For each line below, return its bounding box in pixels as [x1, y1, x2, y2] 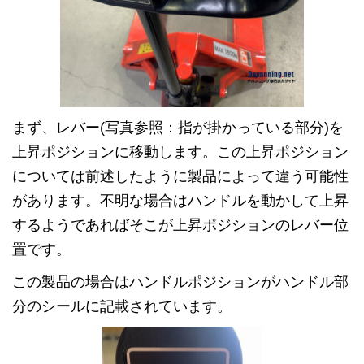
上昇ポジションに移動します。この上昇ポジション [12, 143, 349, 160]
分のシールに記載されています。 [12, 297, 232, 314]
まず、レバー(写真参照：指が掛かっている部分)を [12, 119, 344, 136]
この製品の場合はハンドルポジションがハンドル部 [12, 273, 349, 290]
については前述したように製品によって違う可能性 [12, 167, 349, 184]
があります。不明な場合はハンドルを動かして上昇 [12, 192, 349, 209]
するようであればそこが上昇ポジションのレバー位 [12, 216, 349, 233]
